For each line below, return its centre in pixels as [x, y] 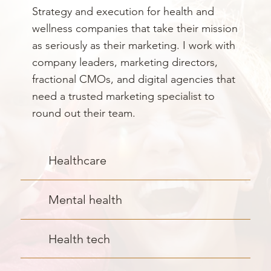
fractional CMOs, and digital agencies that [134, 80]
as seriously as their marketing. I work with [134, 46]
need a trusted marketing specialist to [124, 96]
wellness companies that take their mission [135, 29]
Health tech [80, 239]
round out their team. [84, 113]
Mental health [86, 199]
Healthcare [78, 161]
